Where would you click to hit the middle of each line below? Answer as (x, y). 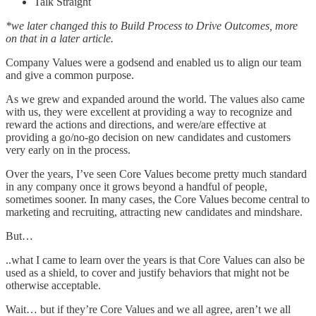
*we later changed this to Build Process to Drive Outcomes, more (152, 25)
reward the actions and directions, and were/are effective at (136, 124)
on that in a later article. (60, 38)
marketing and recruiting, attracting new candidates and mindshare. (154, 212)
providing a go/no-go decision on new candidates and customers (148, 137)
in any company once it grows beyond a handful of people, (136, 186)
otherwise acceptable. (53, 285)
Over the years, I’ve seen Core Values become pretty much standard (156, 174)
